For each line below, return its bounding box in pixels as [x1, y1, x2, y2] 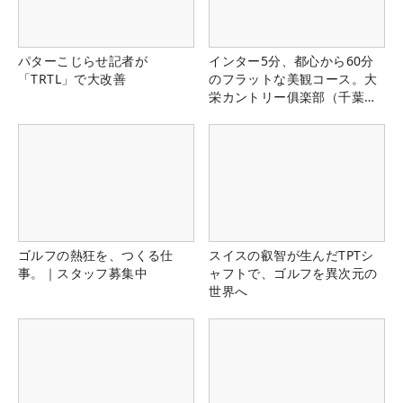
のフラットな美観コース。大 [209, 70, 378, 88]
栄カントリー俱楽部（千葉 [209, 88, 364, 106]
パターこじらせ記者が [18, 52, 148, 70]
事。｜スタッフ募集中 [18, 264, 148, 282]
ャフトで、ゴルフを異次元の [209, 264, 378, 282]
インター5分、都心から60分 [209, 52, 374, 70]
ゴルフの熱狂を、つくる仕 [18, 246, 174, 264]
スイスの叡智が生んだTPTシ [209, 246, 374, 264]
